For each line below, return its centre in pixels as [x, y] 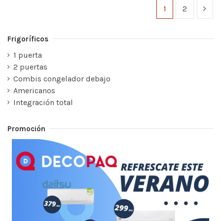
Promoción [26, 129]
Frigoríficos [28, 39]
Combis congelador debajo [62, 78]
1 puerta [28, 55]
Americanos [34, 90]
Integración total [43, 102]
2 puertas [30, 67]
